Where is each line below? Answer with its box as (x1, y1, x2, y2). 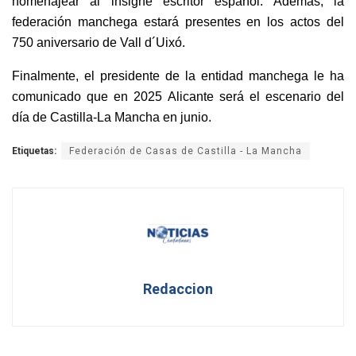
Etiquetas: (12, 145, 56, 157)
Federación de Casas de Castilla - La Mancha (69, 145, 302, 157)
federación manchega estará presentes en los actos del (12, 14, 344, 29)
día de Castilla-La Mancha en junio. (12, 110, 211, 124)
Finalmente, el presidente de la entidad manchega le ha (12, 68, 344, 83)
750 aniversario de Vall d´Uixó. (12, 35, 185, 49)
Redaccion (143, 280, 213, 297)
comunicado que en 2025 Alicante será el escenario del (12, 89, 344, 103)
